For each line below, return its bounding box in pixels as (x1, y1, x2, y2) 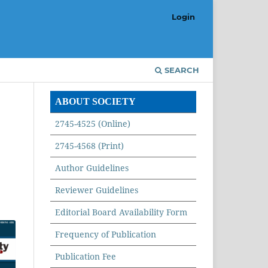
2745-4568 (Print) (55, 139, 124, 151)
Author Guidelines (55, 162, 129, 173)
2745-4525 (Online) (55, 117, 130, 129)
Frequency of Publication (55, 228, 156, 240)
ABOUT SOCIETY (55, 96, 136, 106)
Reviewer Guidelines (55, 184, 138, 196)
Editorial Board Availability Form (55, 206, 187, 218)
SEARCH (162, 65, 199, 75)
